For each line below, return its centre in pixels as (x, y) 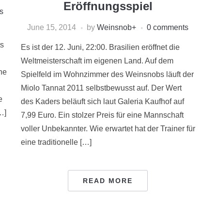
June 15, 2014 (52, 28)
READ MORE (108, 181)
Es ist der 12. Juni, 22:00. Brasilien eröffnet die (100, 47)
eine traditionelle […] (56, 142)
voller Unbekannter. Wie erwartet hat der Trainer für (108, 129)
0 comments (168, 28)
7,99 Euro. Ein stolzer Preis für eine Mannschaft (102, 115)
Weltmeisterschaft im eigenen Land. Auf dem (97, 61)
